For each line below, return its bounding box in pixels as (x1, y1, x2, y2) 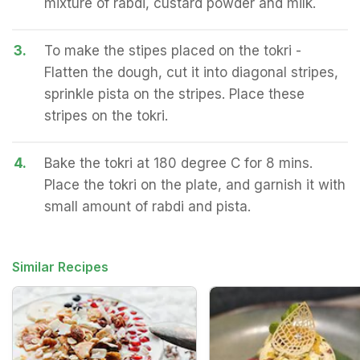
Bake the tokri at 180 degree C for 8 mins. (44, 155, 313, 171)
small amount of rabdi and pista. (44, 198, 251, 215)
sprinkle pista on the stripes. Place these (44, 86, 305, 102)
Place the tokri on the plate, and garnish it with (44, 177, 346, 193)
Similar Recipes (12, 259, 108, 275)
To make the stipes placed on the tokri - (44, 43, 301, 59)
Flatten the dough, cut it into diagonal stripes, (44, 64, 338, 80)
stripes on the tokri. (44, 108, 168, 124)
